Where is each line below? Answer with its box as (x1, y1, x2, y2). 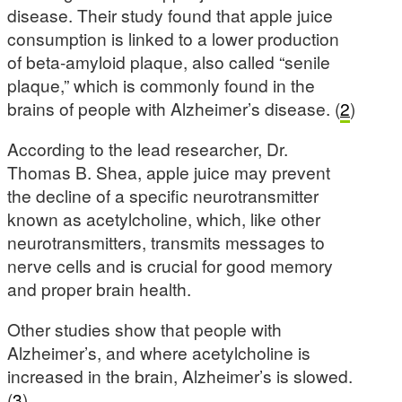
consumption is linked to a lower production (7, 26, 339, 51)
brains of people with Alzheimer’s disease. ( (7, 96, 340, 121)
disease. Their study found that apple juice (7, 3, 333, 28)
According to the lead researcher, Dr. (7, 136, 288, 162)
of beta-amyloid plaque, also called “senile (7, 49, 330, 74)
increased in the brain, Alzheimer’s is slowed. (7, 363, 353, 389)
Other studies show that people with (7, 317, 282, 342)
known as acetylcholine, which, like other (7, 206, 320, 232)
